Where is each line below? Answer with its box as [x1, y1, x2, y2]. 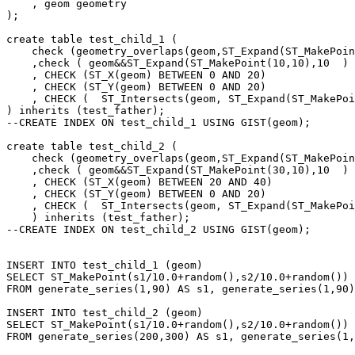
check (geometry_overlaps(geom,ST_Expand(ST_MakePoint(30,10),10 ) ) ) [6, 152, 32, 165]
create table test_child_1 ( [6, 33, 177, 46]
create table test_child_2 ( [6, 140, 177, 153]
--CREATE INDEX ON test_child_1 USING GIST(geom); [6, 116, 311, 129]
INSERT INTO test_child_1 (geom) [6, 259, 203, 272]
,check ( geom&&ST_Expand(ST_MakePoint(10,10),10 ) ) [6, 57, 32, 70]
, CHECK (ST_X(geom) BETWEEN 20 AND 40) [6, 176, 32, 189]
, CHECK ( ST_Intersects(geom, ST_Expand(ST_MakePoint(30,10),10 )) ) [6, 200, 32, 212]
